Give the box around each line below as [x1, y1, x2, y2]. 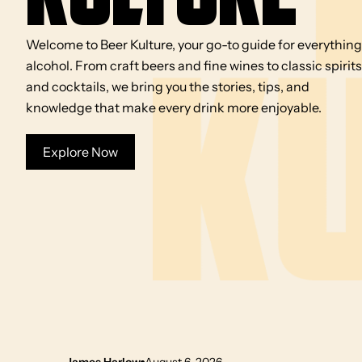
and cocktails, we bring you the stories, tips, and [26, 78, 309, 95]
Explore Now [43, 143, 118, 160]
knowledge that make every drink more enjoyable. [26, 99, 322, 116]
